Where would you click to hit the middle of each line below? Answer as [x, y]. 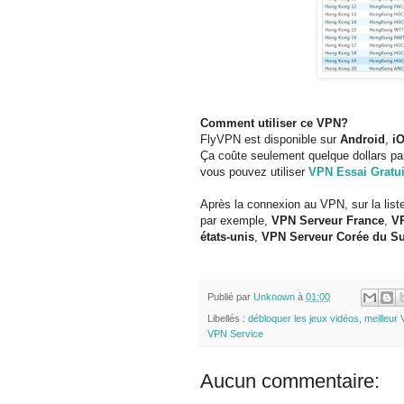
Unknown [274, 296]
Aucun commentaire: [290, 381]
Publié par [230, 296]
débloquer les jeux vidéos [303, 319]
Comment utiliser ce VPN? [274, 123]
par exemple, [236, 220]
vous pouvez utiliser [254, 171]
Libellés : [228, 319]
